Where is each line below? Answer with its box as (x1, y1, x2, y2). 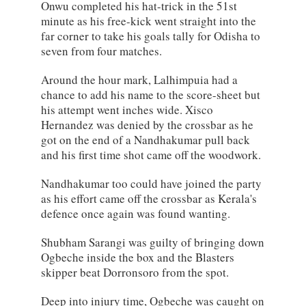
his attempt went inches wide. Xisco (41, 102, 213, 118)
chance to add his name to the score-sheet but (41, 87, 260, 103)
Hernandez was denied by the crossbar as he (41, 117, 253, 133)
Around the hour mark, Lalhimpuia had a (41, 72, 238, 88)
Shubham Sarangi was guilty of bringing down (41, 234, 264, 251)
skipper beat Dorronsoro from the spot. (41, 264, 229, 281)
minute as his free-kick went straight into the (41, 13, 256, 29)
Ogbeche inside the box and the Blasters (41, 249, 234, 266)
